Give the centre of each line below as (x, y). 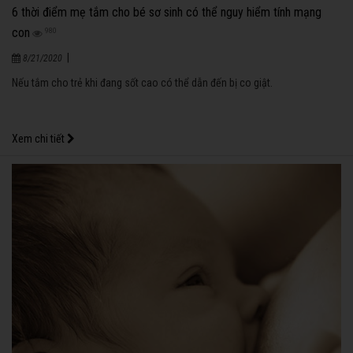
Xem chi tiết (39, 138)
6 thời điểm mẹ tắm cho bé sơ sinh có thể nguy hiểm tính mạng (167, 12)
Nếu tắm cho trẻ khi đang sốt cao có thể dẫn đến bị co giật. (142, 82)
